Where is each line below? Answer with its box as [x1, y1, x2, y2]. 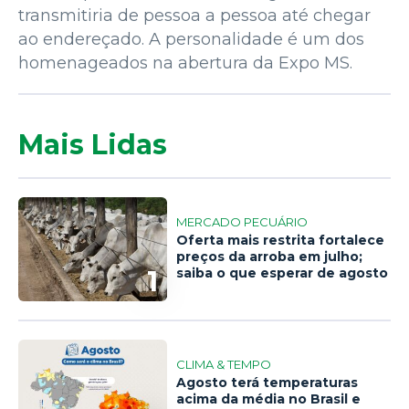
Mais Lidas [18, 127, 167, 162]
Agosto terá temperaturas [176, 374, 359, 392]
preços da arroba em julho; [176, 248, 363, 266]
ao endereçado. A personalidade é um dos [18, 28, 364, 49]
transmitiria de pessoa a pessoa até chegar [18, 5, 371, 26]
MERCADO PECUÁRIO [176, 215, 309, 230]
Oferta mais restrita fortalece [176, 232, 385, 249]
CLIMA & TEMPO [176, 357, 272, 372]
